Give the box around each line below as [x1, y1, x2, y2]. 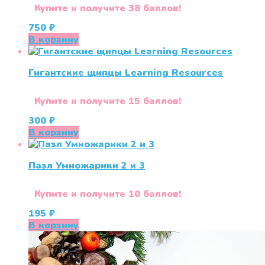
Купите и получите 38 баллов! [34, 2, 181, 15]
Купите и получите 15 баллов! [34, 95, 181, 108]
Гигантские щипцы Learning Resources [28, 66, 223, 80]
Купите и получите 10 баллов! [34, 188, 181, 201]
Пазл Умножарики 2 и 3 [28, 159, 145, 173]
